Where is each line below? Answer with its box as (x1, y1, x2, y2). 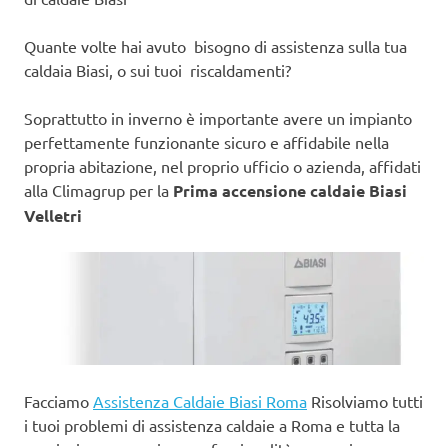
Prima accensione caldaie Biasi (173, 179, 407, 201)
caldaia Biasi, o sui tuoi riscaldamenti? (24, 59, 291, 80)
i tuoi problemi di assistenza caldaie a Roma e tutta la (24, 415, 400, 436)
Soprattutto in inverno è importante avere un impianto (24, 107, 412, 128)
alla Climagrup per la (24, 179, 173, 200)
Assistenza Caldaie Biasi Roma (93, 391, 307, 412)
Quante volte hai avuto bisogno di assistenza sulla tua (24, 35, 407, 56)
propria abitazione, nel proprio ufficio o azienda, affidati (24, 155, 421, 176)
